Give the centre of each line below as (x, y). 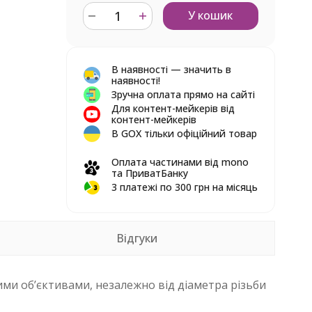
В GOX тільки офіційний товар (184, 133)
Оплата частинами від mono (180, 162)
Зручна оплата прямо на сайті (183, 94)
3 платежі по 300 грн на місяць (184, 187)
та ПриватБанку (149, 173)
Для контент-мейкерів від (173, 108)
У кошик (210, 15)
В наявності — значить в (171, 69)
